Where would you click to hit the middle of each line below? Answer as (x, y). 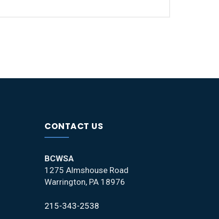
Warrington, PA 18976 (85, 182)
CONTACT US (74, 126)
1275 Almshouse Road (87, 170)
